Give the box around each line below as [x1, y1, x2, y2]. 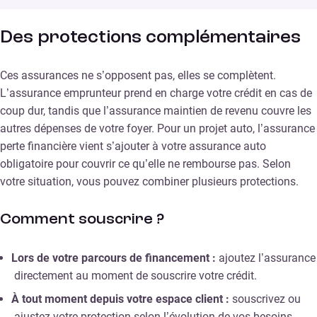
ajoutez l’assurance [219, 251, 316, 265]
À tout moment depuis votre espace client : [11, 292, 232, 306]
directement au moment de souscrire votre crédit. [14, 269, 257, 283]
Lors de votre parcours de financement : [11, 251, 219, 265]
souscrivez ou [232, 292, 301, 306]
